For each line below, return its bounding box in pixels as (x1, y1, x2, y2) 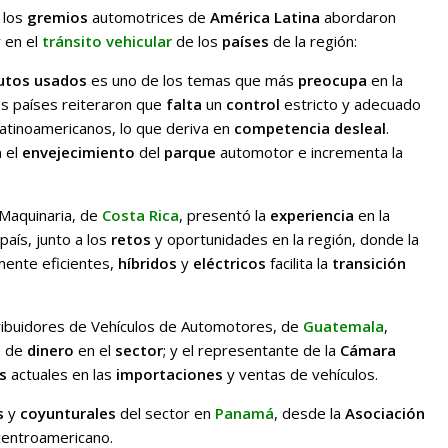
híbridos (114, 252, 181, 273)
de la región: (269, 30, 357, 51)
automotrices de (88, 6, 210, 27)
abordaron (320, 6, 396, 27)
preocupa (298, 69, 367, 90)
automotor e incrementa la (216, 141, 403, 162)
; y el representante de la (163, 339, 340, 360)
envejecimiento (22, 141, 135, 162)
